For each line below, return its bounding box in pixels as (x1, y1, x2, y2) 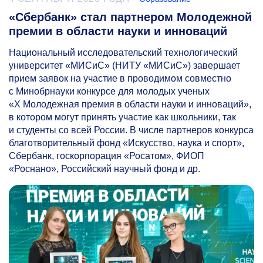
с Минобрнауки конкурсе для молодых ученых (9, 86, 210, 96)
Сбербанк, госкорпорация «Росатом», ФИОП (9, 150, 204, 161)
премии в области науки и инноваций (9, 24, 227, 38)
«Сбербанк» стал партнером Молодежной (9, 10, 252, 23)
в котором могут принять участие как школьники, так (9, 112, 236, 122)
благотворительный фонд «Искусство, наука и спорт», (9, 137, 244, 148)
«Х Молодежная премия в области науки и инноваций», (9, 99, 251, 109)
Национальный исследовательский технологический (9, 47, 238, 58)
